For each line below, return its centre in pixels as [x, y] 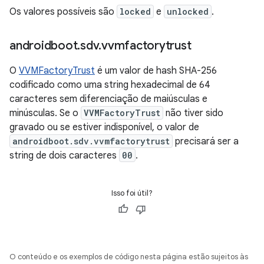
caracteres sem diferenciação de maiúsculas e [108, 99]
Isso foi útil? [132, 193]
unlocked [188, 11]
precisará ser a [206, 141]
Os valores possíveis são [63, 12]
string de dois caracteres [64, 156]
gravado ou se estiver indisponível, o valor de [104, 127]
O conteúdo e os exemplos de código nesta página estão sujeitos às [129, 257]
